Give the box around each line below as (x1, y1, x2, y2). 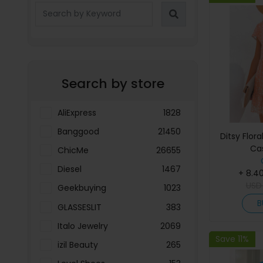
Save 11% (215, 233, 249, 245)
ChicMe (58, 144, 89, 156)
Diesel (58, 163, 82, 176)
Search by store (61, 74, 164, 93)
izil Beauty (58, 238, 98, 251)
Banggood (58, 125, 99, 137)
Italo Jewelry (58, 220, 108, 232)
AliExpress (58, 106, 96, 119)
